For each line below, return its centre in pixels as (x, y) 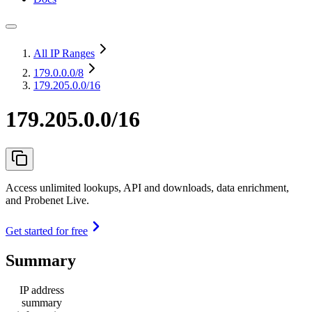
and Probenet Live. (47, 200)
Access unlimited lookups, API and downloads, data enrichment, (147, 187)
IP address (42, 290)
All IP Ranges (64, 53)
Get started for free (47, 231)
